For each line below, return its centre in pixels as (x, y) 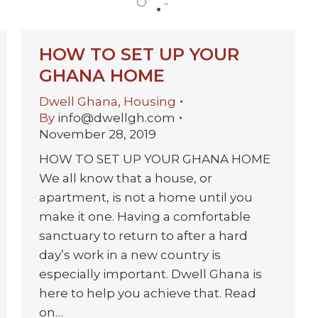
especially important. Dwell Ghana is (150, 274)
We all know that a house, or (126, 178)
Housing (150, 101)
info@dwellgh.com (116, 117)
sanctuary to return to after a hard (143, 235)
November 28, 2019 (98, 134)
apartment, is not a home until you (146, 197)
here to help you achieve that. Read (148, 293)
